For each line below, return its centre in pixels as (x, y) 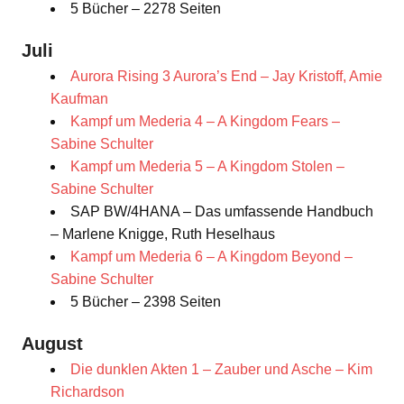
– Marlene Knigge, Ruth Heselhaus (163, 234)
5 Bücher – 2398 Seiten (146, 302)
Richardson (87, 392)
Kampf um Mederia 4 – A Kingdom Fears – (205, 122)
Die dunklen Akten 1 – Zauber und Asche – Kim (221, 370)
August (52, 344)
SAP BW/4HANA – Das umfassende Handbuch (222, 212)
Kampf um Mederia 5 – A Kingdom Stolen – (207, 167)
